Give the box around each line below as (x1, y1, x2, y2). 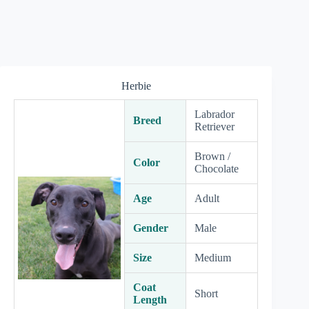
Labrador (195, 108, 235, 120)
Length (133, 294, 167, 306)
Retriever (195, 121, 235, 132)
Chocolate (195, 163, 239, 175)
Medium (195, 252, 231, 263)
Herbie (121, 80, 151, 92)
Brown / (195, 150, 230, 162)
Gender (133, 222, 168, 234)
